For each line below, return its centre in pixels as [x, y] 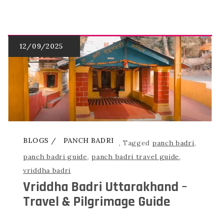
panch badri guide [55, 157]
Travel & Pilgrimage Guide [97, 202]
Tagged [137, 143]
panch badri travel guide [136, 157]
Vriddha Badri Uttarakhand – [105, 187]
